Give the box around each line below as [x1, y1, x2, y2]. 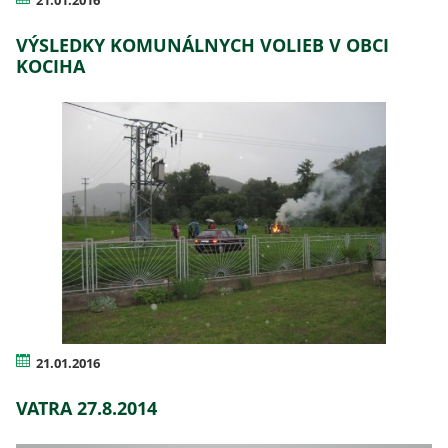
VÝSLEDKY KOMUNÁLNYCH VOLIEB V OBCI [16, 32, 389, 57]
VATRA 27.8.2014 [16, 396, 157, 421]
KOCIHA [16, 53, 85, 78]
